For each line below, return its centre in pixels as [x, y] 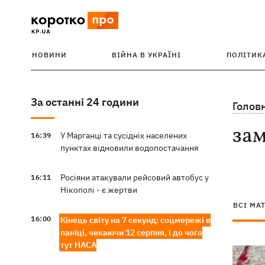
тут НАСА [78, 245]
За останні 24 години [85, 102]
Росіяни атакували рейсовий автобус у [134, 177]
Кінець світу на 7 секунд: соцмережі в [135, 220]
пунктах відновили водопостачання [129, 148]
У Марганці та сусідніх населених [123, 135]
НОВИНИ [49, 55]
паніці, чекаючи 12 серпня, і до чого [131, 232]
